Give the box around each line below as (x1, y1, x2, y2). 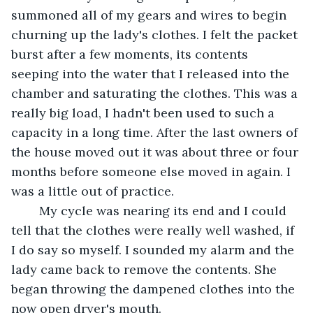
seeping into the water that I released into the (11, 65, 293, 82)
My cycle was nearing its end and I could (25, 202, 39, 219)
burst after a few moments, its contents (11, 45, 252, 62)
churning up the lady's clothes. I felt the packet (11, 26, 301, 43)
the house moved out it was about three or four (11, 143, 302, 160)
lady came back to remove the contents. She (11, 261, 280, 277)
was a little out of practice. (11, 182, 174, 199)
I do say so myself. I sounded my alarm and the (11, 241, 298, 258)
